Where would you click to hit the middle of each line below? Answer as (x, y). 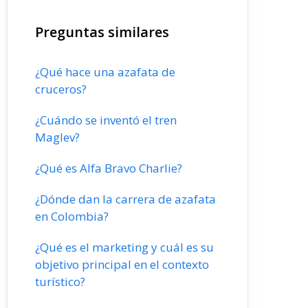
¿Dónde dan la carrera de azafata (125, 199)
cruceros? (61, 89)
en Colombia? (72, 216)
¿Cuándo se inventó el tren (106, 120)
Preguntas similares (102, 32)
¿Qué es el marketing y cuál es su (124, 247)
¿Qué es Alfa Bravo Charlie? (109, 168)
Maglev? (57, 137)
